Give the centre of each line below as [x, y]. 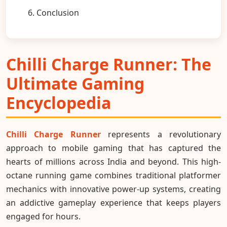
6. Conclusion [53, 13]
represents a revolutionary [161, 135]
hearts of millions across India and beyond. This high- [113, 162]
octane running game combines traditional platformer [113, 176]
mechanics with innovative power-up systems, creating [113, 189]
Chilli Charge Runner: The [109, 64]
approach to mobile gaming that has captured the [113, 148]
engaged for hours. [43, 217]
